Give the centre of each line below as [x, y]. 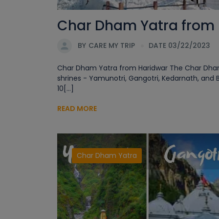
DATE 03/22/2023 [179, 46]
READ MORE [77, 108]
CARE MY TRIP [112, 46]
